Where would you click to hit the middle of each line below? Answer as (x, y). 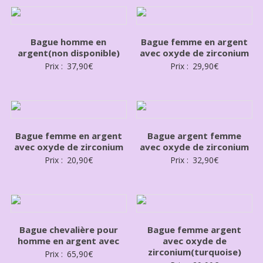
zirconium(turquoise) (194, 252)
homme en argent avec (69, 240)
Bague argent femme (195, 135)
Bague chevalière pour (68, 229)
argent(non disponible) (68, 53)
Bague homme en (69, 41)
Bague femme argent (195, 229)
